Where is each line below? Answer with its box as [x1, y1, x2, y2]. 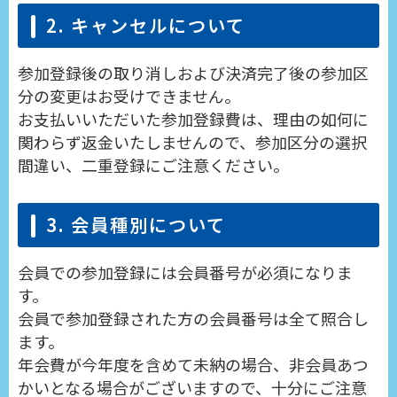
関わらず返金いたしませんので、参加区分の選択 [18, 130, 367, 154]
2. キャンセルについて [46, 12, 246, 39]
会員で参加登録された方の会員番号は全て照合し [18, 307, 369, 331]
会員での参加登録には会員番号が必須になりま [18, 261, 353, 284]
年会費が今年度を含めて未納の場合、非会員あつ [18, 353, 369, 377]
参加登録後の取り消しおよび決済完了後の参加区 [18, 61, 369, 85]
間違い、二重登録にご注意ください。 [18, 153, 289, 177]
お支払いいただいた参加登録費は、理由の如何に [18, 107, 369, 131]
